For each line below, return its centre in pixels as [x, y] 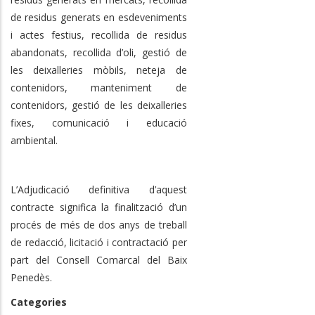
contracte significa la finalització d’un [99, 207]
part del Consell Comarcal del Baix [99, 259]
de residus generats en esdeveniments [99, 17]
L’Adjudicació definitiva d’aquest [99, 189]
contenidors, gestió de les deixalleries [99, 105]
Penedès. [31, 277]
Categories [39, 302]
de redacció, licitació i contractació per [99, 242]
